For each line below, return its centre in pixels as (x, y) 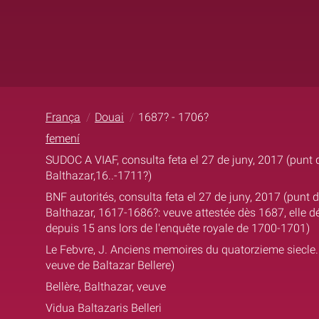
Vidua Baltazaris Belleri (104, 308)
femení (63, 138)
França (63, 117)
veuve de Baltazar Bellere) (110, 265)
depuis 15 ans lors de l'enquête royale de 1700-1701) (178, 228)
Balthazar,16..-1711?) (99, 175)
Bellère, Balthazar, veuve (106, 286)
